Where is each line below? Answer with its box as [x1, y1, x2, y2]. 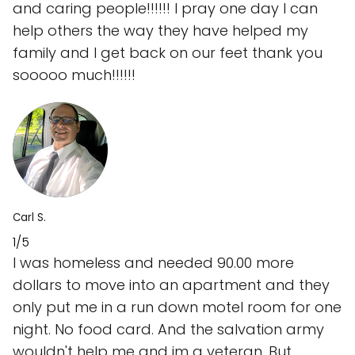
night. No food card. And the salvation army [13, 319, 324, 340]
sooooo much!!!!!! [13, 65, 136, 86]
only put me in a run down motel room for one [13, 297, 342, 318]
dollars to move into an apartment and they [13, 275, 330, 296]
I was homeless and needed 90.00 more [13, 253, 294, 273]
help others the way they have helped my [13, 21, 308, 41]
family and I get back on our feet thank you [13, 43, 323, 63]
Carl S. [13, 210, 46, 226]
